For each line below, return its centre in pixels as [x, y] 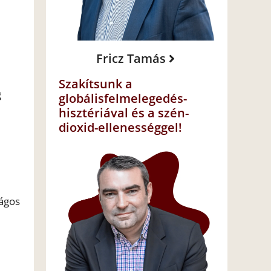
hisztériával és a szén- [124, 113]
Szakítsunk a [96, 84]
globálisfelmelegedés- [123, 99]
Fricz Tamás [131, 59]
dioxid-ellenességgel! [120, 128]
